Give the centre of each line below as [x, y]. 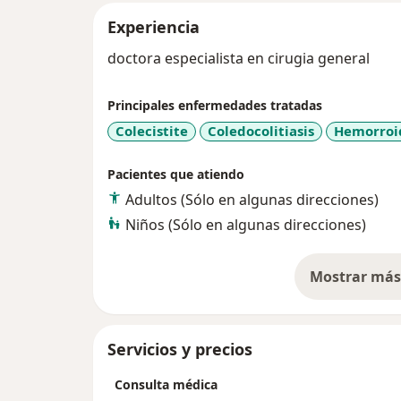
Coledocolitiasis [261, 131]
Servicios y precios [180, 349]
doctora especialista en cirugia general [240, 59]
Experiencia [154, 27]
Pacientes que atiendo [176, 174]
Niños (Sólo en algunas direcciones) [246, 224]
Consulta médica [166, 384]
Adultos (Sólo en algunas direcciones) [252, 199]
